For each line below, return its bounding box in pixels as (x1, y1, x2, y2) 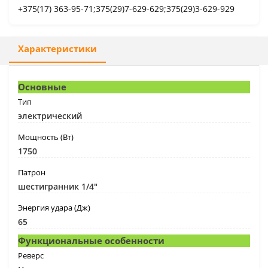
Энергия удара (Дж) (18, 202, 90, 213)
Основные (18, 80, 66, 93)
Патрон (18, 166, 45, 178)
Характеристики (18, 42, 97, 55)
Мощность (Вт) (18, 131, 74, 142)
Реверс (18, 249, 44, 261)
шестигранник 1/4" (18, 180, 98, 192)
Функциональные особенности (18, 234, 165, 246)
